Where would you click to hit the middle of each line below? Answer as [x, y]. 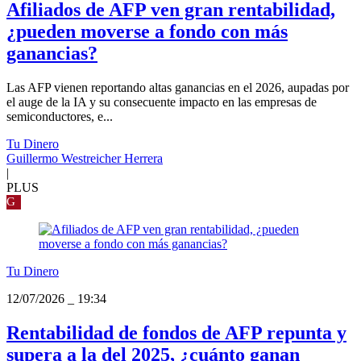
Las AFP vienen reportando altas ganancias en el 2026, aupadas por [178, 88]
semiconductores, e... [60, 117]
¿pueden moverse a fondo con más [147, 32]
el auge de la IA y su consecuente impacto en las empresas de [162, 102]
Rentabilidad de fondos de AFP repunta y [176, 333]
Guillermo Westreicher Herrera [85, 159]
